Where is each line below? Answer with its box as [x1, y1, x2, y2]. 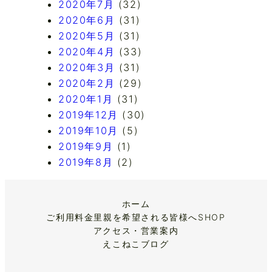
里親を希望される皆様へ [93, 211, 199, 222]
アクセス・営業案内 [93, 225, 179, 236]
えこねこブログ [103, 238, 169, 249]
